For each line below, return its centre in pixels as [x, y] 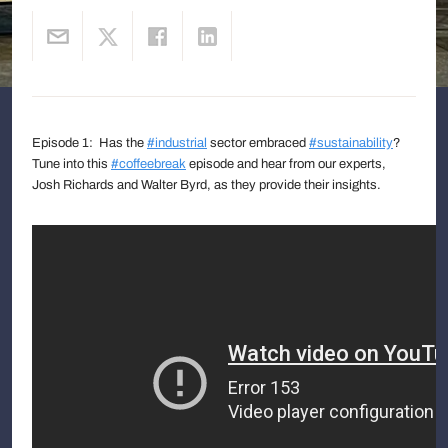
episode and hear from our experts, [286, 163]
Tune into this [71, 163]
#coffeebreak [148, 163]
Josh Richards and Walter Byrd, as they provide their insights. [206, 184]
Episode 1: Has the [89, 142]
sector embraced [258, 142]
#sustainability [351, 142]
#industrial [177, 142]
